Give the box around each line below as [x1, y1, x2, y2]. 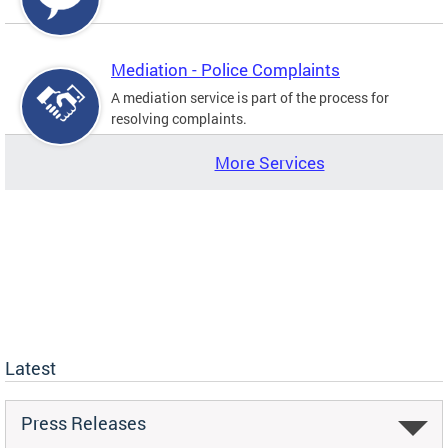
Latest [5, 355, 56, 380]
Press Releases [21, 410, 146, 435]
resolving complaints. [111, 108, 247, 128]
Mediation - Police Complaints [111, 57, 340, 81]
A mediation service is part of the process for [111, 87, 389, 107]
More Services [214, 150, 325, 174]
